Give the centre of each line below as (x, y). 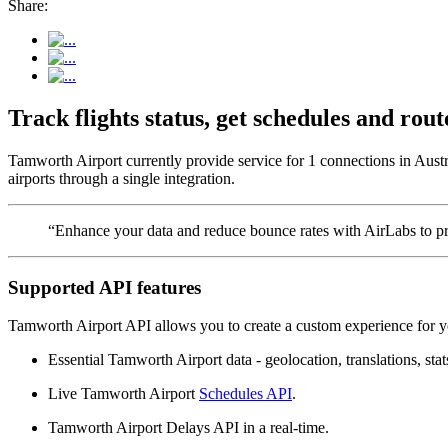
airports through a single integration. (121, 178)
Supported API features (104, 287)
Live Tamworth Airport (123, 394)
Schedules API (245, 394)
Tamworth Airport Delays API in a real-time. (188, 428)
